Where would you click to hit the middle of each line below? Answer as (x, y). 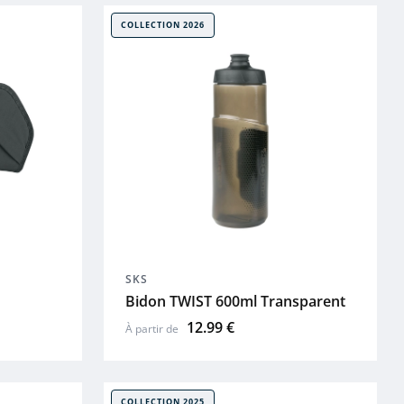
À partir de (153, 329)
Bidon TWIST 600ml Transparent (235, 302)
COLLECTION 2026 (162, 24)
